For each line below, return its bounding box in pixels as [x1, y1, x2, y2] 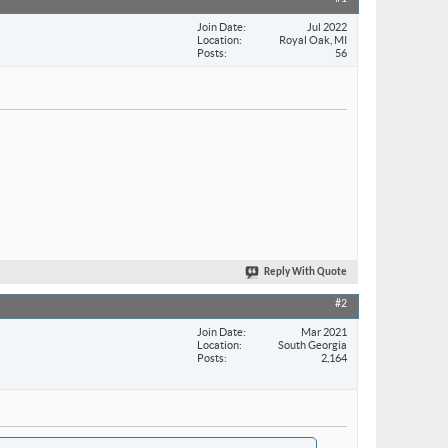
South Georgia [278, 338, 347, 351]
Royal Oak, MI [279, 33, 347, 46]
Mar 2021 [301, 325, 347, 338]
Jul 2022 [307, 20, 347, 33]
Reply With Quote [264, 267, 347, 279]
